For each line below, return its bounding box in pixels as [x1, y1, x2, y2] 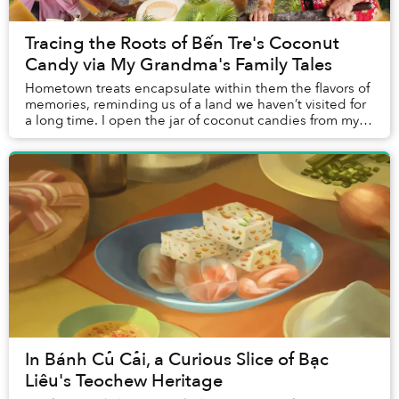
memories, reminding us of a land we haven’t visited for [25, 95, 366, 114]
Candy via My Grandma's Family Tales [25, 53, 332, 77]
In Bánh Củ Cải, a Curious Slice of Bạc [25, 347, 329, 372]
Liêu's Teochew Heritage [25, 369, 223, 394]
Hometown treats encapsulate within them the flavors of [25, 79, 370, 98]
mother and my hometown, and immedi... [25, 127, 281, 146]
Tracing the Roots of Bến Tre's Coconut [25, 31, 339, 56]
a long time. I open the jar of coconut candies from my [25, 111, 359, 130]
